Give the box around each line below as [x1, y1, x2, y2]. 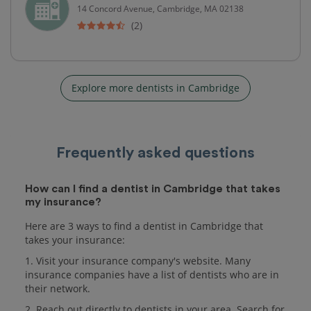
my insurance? [25, 196, 101, 208]
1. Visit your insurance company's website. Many [25, 253, 251, 267]
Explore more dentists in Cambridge [72, 81, 239, 94]
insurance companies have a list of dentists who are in [25, 267, 279, 281]
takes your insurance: [25, 233, 125, 246]
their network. [25, 281, 90, 295]
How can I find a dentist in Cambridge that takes [25, 183, 280, 194]
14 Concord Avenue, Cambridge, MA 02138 [77, 2, 244, 14]
